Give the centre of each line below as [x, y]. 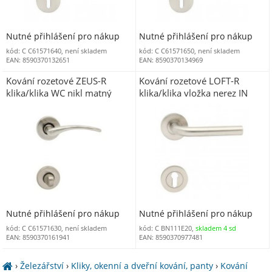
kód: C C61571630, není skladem [56, 228]
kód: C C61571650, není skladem [190, 50]
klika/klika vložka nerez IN [194, 93]
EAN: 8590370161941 [38, 237]
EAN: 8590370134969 [171, 59]
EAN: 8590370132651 [38, 59]
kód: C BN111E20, [168, 228]
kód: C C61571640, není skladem [56, 50]
